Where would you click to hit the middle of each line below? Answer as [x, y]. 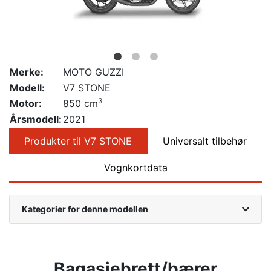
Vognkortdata [135, 167]
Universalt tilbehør [204, 141]
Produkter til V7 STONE [78, 141]
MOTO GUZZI [93, 72]
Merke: [27, 72]
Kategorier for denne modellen [85, 209]
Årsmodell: [36, 119]
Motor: [26, 103]
